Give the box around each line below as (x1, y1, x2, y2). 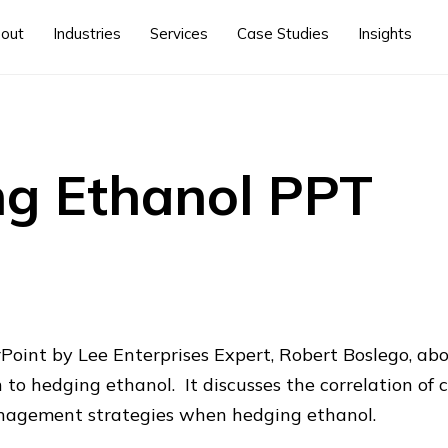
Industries (52, 24, 121, 43)
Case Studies (236, 24, 329, 43)
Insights (357, 24, 412, 43)
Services (149, 24, 208, 43)
